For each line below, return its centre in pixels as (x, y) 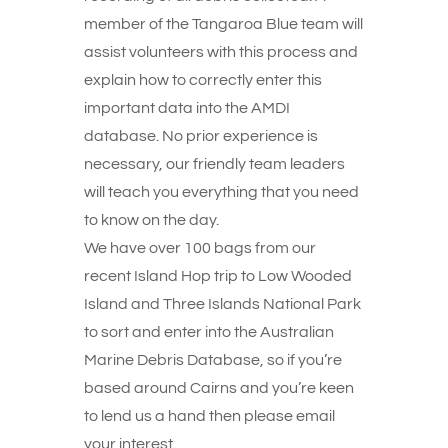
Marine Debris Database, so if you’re (213, 360)
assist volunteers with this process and (221, 52)
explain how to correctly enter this (203, 80)
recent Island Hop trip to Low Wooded (218, 276)
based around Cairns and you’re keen (219, 388)
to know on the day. (151, 220)
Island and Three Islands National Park (222, 304)
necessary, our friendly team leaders (214, 164)
